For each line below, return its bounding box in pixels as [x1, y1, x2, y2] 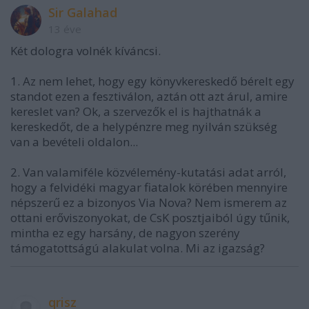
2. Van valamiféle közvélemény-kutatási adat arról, [10, 164, 286, 181]
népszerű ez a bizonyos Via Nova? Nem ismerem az [10, 195, 287, 211]
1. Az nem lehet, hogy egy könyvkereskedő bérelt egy [10, 73, 295, 90]
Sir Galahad [48, 4, 117, 21]
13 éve [48, 22, 81, 37]
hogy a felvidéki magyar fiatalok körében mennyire [10, 179, 288, 196]
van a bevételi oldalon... [10, 134, 138, 150]
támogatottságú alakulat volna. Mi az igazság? [10, 240, 265, 257]
